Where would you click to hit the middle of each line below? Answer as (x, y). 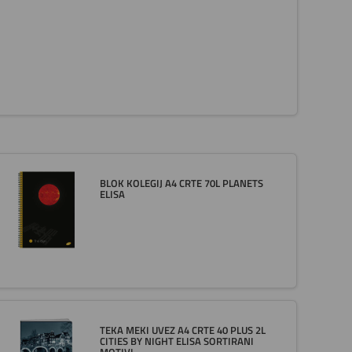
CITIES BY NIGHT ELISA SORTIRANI (176, 341)
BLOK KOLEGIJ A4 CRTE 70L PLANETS (181, 183)
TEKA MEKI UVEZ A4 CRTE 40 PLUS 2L (182, 330)
